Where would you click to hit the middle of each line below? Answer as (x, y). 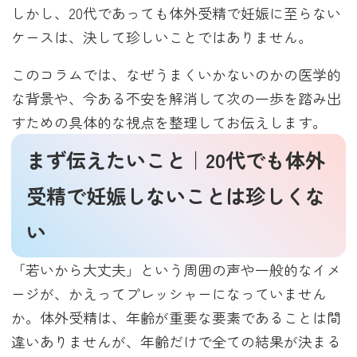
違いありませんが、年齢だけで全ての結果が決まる (177, 341)
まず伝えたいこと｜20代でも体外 (176, 159)
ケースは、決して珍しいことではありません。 (162, 36)
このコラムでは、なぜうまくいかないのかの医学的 (177, 75)
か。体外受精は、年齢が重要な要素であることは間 (177, 317)
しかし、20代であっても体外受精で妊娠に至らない (177, 12)
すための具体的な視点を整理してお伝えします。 (169, 122)
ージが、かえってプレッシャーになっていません (169, 293)
